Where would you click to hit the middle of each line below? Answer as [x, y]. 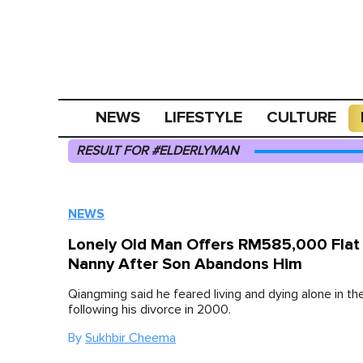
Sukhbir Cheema [130, 338]
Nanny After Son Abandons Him [185, 264]
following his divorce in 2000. [149, 310]
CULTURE [302, 117]
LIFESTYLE [204, 117]
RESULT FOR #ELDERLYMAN [157, 151]
